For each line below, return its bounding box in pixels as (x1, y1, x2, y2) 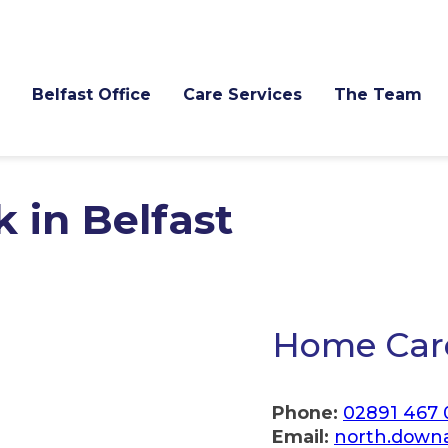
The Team (334, 85, 422, 104)
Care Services (183, 85, 302, 104)
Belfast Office (32, 85, 151, 104)
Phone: (272, 402, 338, 424)
